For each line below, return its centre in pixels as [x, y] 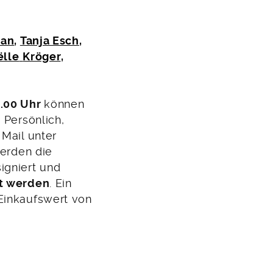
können [64, 105]
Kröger [42, 57]
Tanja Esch [49, 41]
